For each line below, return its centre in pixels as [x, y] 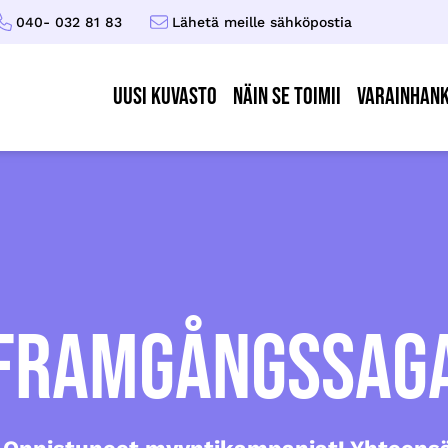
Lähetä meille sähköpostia [261, 21]
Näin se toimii [287, 97]
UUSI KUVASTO [165, 97]
